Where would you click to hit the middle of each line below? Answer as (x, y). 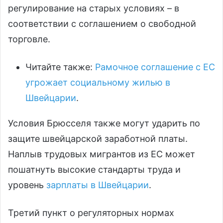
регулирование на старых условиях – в (94, 8)
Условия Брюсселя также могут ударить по (104, 123)
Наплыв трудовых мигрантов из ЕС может (102, 154)
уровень (27, 185)
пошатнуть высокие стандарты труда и (94, 170)
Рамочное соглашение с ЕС (155, 67)
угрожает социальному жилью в (98, 83)
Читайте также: (60, 67)
